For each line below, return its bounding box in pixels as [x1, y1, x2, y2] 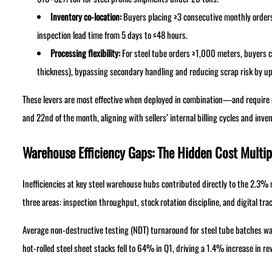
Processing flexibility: [50, 46, 120, 60]
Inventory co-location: [50, 10, 121, 24]
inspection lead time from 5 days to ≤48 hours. [36, 28, 188, 42]
